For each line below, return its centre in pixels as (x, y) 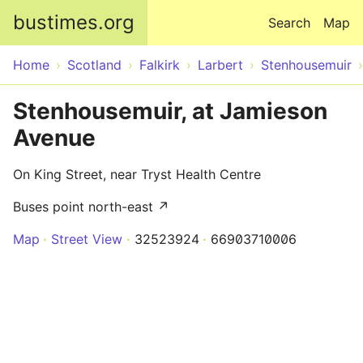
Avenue (54, 138)
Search (289, 23)
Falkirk (160, 65)
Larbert (220, 65)
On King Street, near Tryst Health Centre (137, 174)
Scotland (94, 65)
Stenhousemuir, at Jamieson (170, 111)
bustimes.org (74, 22)
